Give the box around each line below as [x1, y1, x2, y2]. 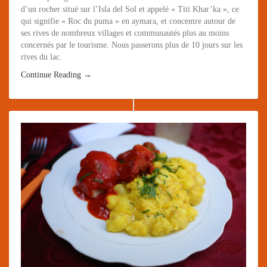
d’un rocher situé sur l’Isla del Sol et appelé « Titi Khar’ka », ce [21, 4, 239, 14]
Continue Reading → [21, 70, 92, 79]
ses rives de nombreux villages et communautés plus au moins [21, 28, 229, 38]
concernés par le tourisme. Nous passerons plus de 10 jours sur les [21, 40, 243, 49]
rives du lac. [21, 52, 62, 61]
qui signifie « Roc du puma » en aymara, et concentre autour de [21, 16, 235, 26]
